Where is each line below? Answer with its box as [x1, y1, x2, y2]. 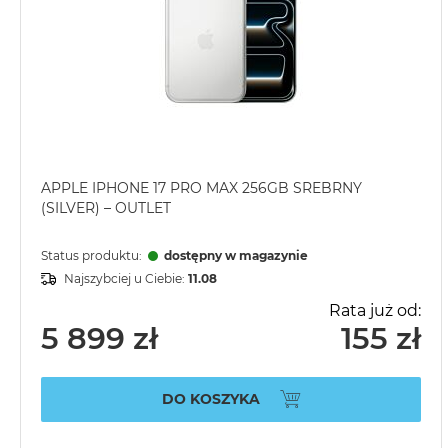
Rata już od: [329, 301, 421, 321]
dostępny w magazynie [164, 248, 308, 264]
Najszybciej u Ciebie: [64, 271, 188, 287]
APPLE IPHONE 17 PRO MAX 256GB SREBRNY [41, 179, 362, 198]
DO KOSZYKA [161, 389, 260, 408]
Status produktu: [41, 248, 145, 264]
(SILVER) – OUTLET [41, 199, 171, 218]
